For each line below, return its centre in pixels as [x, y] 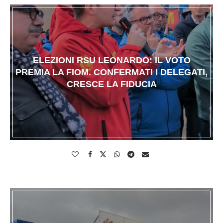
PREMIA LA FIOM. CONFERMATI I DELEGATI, [111, 72]
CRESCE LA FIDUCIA [111, 84]
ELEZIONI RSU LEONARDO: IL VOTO [111, 60]
